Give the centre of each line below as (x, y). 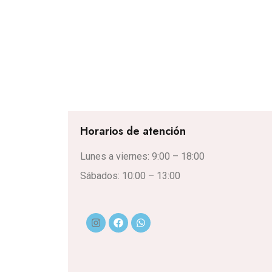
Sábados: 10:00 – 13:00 (130, 176)
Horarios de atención (133, 131)
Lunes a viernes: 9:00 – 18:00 (142, 156)
